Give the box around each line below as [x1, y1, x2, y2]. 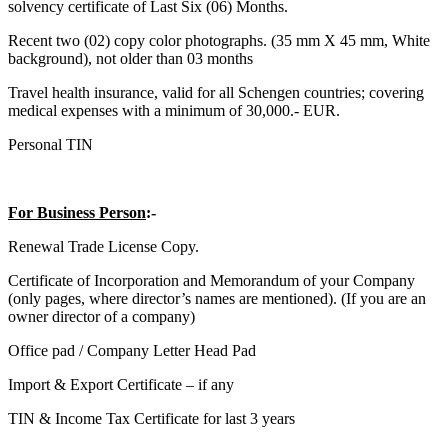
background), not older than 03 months [8, 49, 253, 67]
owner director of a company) [8, 307, 195, 325]
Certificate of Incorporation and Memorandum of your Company [8, 271, 415, 289]
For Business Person [8, 203, 146, 221]
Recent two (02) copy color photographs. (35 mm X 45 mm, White [8, 31, 430, 49]
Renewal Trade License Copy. [8, 237, 199, 255]
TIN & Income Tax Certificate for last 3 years [8, 409, 295, 427]
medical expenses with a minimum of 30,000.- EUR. [8, 101, 340, 119]
